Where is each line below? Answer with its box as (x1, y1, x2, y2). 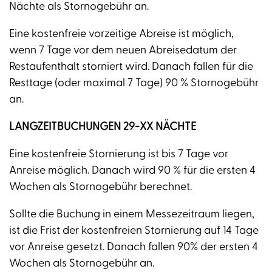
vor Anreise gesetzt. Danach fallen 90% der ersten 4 (9, 240, 258, 254)
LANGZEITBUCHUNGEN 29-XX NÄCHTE (9, 120, 196, 134)
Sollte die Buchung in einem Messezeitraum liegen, (9, 207, 254, 222)
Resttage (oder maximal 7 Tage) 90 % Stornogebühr (9, 76, 259, 90)
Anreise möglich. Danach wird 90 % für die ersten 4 (9, 163, 256, 178)
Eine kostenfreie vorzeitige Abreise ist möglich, (9, 27, 234, 41)
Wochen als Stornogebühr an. (9, 256, 154, 271)
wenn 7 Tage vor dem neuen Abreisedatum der (9, 43, 237, 58)
